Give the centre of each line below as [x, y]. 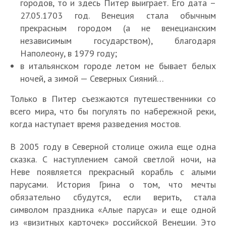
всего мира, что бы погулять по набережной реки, [113, 111]
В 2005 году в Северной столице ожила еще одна [113, 147]
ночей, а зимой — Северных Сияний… [92, 79]
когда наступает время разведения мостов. [95, 124]
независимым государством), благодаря [118, 41]
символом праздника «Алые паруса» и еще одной [113, 210]
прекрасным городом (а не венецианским [118, 28]
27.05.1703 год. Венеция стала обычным [118, 16]
